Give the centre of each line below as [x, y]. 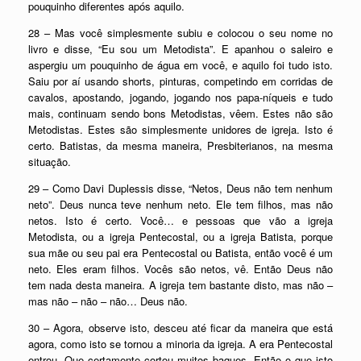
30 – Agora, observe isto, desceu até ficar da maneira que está [180, 327]
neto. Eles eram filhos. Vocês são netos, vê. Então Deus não [180, 268]
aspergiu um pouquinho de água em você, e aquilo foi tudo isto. [180, 64]
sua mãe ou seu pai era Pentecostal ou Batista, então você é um [180, 252]
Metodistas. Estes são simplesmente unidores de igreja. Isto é [180, 129]
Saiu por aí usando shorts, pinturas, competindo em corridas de [180, 81]
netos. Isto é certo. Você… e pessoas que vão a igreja [180, 220]
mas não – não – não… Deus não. [108, 301]
